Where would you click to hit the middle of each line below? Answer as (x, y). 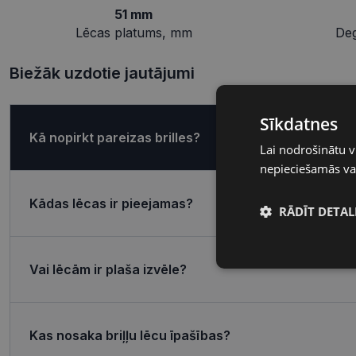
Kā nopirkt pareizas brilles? (115, 137)
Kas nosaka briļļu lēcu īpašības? (130, 335)
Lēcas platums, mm (133, 33)
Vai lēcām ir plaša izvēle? (108, 269)
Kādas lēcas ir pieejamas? (111, 203)
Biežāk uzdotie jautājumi (102, 74)
